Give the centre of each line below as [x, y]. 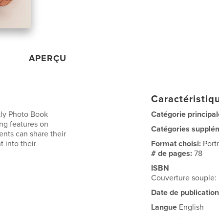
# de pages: [173, 153]
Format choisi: [177, 144]
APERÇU [48, 58]
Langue [164, 207]
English [191, 207]
